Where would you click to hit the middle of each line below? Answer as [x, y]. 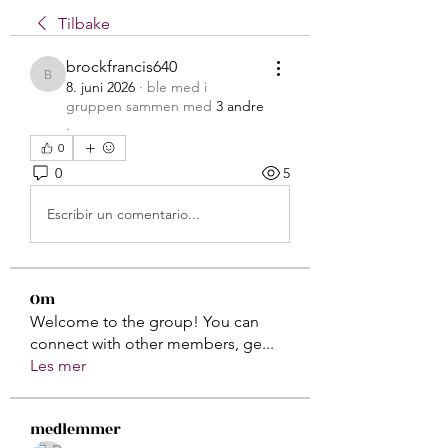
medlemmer [75, 429]
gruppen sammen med [139, 106]
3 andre [240, 106]
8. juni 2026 [100, 87]
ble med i [177, 87]
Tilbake [84, 23]
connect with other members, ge [146, 343]
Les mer [58, 365]
